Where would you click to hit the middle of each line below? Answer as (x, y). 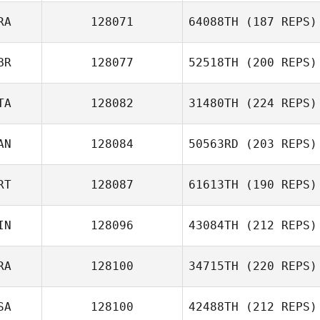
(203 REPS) (278, 144)
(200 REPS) (278, 62)
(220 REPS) (278, 266)
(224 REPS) (278, 103)
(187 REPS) (278, 22)
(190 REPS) (278, 185)
